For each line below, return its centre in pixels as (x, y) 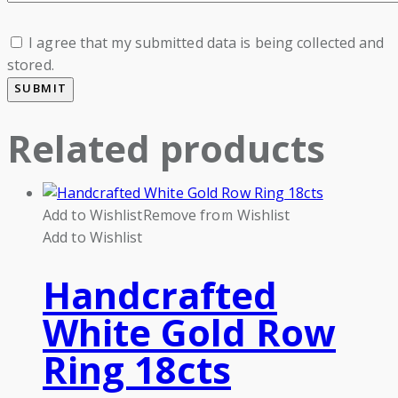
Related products (166, 147)
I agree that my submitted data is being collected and (207, 42)
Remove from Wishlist (216, 215)
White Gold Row (189, 331)
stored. (31, 64)
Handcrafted (160, 294)
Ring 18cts (137, 369)
